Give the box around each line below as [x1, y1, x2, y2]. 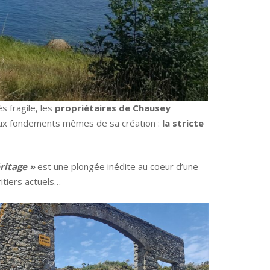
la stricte [160, 116, 204, 129]
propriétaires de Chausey [55, 101, 171, 114]
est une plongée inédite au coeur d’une [35, 160, 198, 173]
